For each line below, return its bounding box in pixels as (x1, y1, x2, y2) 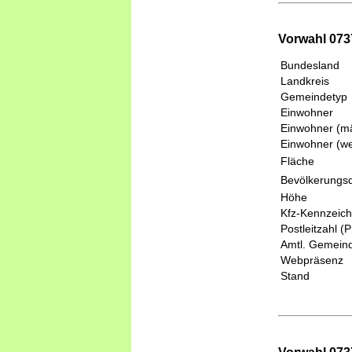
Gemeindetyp (280, 90, 347, 104)
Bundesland (280, 59, 339, 72)
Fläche (280, 155, 314, 168)
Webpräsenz (280, 254, 343, 267)
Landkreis (280, 75, 329, 88)
